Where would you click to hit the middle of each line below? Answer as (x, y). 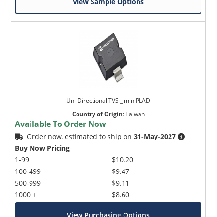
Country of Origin (97, 114)
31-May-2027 (155, 137)
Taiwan (135, 114)
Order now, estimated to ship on (80, 137)
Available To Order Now (61, 124)
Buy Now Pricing (43, 148)
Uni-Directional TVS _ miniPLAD (108, 101)
